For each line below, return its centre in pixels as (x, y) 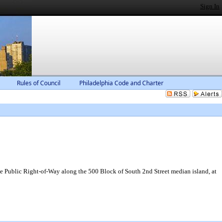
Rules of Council (39, 83)
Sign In (210, 6)
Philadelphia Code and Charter (121, 83)
